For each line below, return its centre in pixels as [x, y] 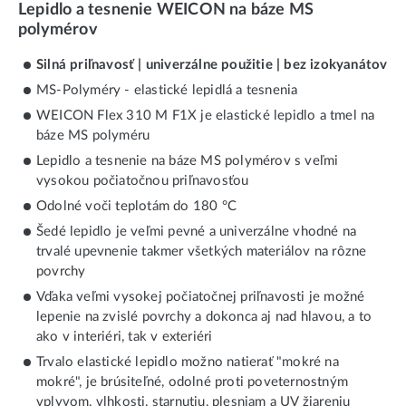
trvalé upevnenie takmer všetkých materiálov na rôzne [202, 252]
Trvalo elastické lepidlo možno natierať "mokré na [188, 362]
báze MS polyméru [93, 136]
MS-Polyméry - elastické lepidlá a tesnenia [167, 91]
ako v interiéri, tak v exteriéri [125, 337]
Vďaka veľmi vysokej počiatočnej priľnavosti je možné [201, 297]
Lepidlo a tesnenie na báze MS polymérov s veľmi [188, 161]
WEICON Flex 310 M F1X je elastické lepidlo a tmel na [206, 116]
